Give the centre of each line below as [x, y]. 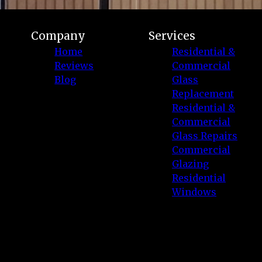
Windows [194, 192]
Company [58, 36]
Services [172, 36]
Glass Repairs [204, 136]
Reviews [74, 66]
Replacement [203, 94]
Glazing [190, 164]
